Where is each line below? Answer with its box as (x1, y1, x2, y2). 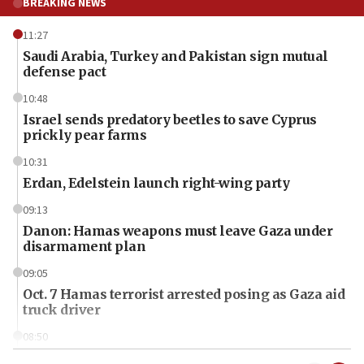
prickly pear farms (23, 126, 146, 143)
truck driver (23, 301, 100, 318)
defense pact (23, 63, 106, 80)
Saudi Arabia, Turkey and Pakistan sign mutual (23, 47, 328, 64)
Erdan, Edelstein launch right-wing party (23, 174, 289, 191)
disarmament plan (23, 237, 145, 254)
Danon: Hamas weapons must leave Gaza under (23, 222, 332, 239)
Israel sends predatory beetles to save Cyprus (23, 110, 317, 128)
